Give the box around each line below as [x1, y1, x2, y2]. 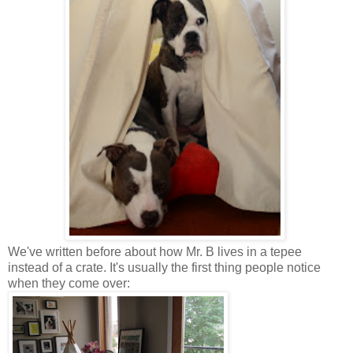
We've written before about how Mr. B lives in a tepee [8, 245, 302, 259]
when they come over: [8, 277, 130, 291]
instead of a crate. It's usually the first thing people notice [8, 261, 321, 275]
